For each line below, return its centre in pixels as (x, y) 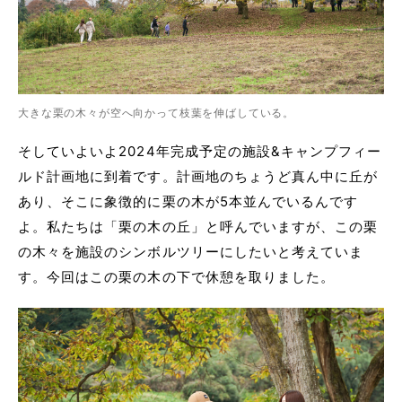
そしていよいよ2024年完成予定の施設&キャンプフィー (200, 152)
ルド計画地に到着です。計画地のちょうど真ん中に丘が (198, 177)
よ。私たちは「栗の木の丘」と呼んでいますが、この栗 (198, 227)
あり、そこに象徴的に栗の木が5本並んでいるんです (188, 202)
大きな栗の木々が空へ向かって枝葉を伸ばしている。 (157, 113)
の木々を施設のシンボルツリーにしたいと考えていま (191, 252)
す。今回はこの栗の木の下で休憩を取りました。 (177, 277)
